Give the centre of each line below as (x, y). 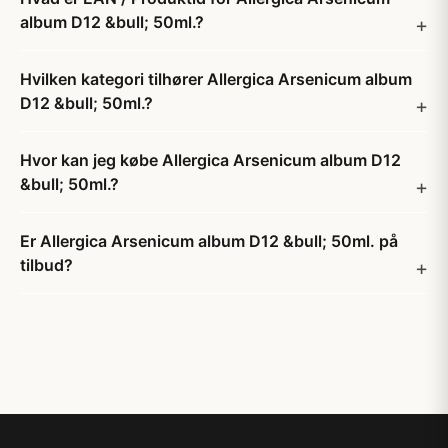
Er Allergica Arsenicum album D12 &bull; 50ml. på (209, 241)
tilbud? (46, 265)
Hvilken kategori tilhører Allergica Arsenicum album (216, 79)
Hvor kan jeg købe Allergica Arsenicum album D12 (210, 160)
